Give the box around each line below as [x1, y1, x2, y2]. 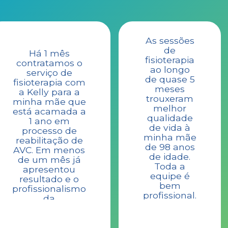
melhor [153, 103, 186, 114]
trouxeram [146, 93, 193, 104]
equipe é [150, 170, 190, 182]
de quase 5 [145, 74, 195, 85]
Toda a [154, 161, 185, 172]
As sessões [145, 35, 194, 46]
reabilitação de [15, 135, 83, 146]
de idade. [149, 151, 190, 162]
